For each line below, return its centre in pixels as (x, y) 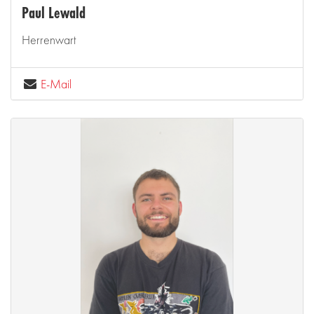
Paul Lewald (54, 13)
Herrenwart (49, 39)
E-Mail (56, 84)
